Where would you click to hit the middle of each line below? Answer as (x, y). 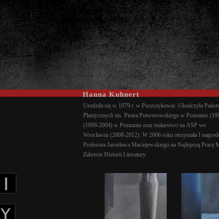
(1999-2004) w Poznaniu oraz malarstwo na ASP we (144, 125)
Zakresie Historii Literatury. (116, 154)
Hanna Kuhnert (111, 94)
